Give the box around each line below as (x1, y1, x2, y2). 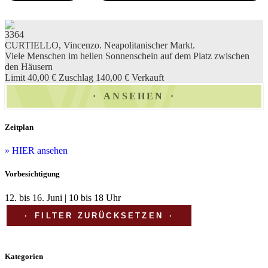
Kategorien (5, 251, 43, 261)
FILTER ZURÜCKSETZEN (35, 211, 163, 220)
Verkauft (132, 72, 164, 83)
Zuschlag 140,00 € (59, 72, 129, 83)
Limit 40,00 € (5, 72, 56, 83)
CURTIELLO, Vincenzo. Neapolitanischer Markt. (5, 39, 195, 50)
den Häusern (5, 61, 53, 72)
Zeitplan (5, 122, 33, 132)
